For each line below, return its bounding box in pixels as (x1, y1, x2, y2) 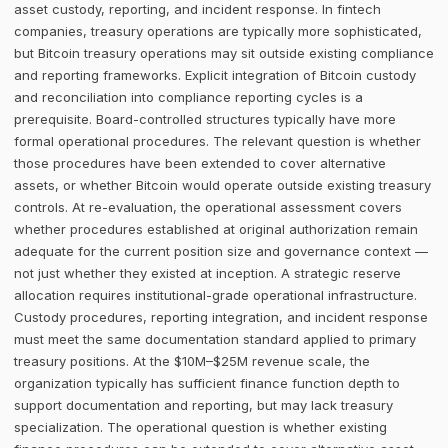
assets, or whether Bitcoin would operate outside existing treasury (14, 177, 431, 193)
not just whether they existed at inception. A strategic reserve (14, 265, 401, 281)
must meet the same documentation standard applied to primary (14, 331, 416, 347)
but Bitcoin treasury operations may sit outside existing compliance (14, 45, 434, 61)
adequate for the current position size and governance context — (14, 243, 428, 259)
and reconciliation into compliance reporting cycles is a (14, 89, 363, 105)
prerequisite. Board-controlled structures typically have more (14, 111, 396, 127)
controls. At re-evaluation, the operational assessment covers (14, 199, 402, 215)
